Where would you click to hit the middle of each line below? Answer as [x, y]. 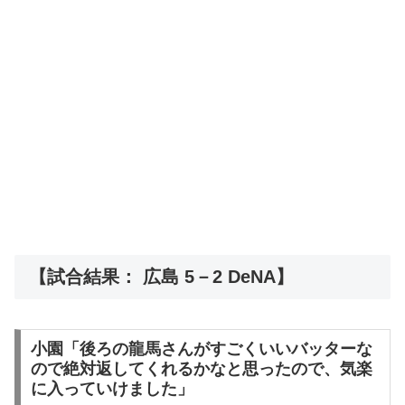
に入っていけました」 [112, 389]
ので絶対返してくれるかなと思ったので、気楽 [201, 369]
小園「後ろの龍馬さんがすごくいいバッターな [201, 349]
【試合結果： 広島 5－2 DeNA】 [161, 277]
